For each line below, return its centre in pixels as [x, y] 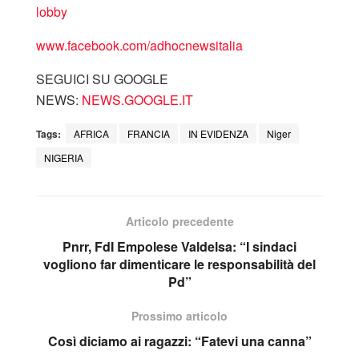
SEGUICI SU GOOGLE [102, 79]
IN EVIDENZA [218, 133]
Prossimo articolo [179, 315]
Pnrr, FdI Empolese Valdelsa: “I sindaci [179, 246]
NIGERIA [64, 157]
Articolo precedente [179, 221]
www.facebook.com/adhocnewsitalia [139, 45]
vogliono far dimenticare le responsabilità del [179, 264]
